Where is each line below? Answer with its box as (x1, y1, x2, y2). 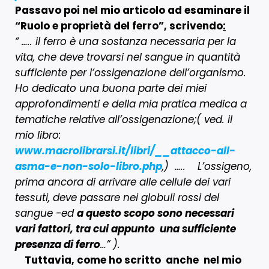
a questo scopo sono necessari (77, 205, 234, 220)
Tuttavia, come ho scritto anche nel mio (15, 252, 241, 267)
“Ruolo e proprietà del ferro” (15, 18, 164, 33)
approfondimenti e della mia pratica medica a (15, 96, 247, 111)
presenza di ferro (15, 237, 100, 252)
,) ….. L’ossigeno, (162, 159, 252, 174)
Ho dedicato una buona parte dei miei (15, 80, 207, 95)
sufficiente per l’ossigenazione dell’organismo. (15, 65, 246, 80)
